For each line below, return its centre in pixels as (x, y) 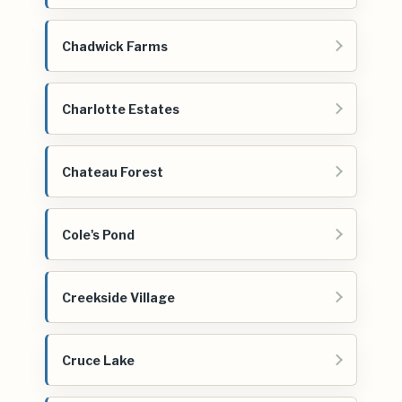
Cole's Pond (98, 234)
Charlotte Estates (121, 109)
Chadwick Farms (115, 46)
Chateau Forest (113, 171)
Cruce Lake (98, 360)
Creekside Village (118, 297)
